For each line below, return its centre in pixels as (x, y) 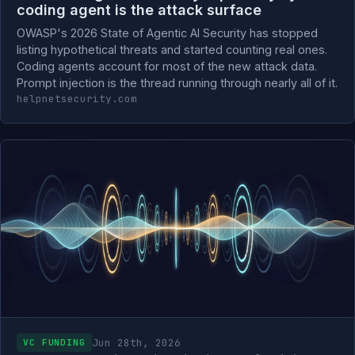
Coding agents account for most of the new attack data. (167, 66)
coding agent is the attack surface (139, 10)
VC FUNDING (54, 342)
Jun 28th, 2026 (136, 342)
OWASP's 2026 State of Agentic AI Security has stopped (167, 33)
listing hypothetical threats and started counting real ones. (172, 50)
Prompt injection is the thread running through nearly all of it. (177, 83)
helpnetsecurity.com (77, 99)
